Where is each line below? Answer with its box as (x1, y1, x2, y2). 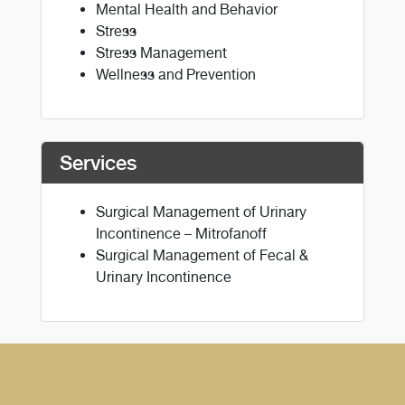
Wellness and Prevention (96, 65, 256, 83)
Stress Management (96, 43, 227, 61)
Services (60, 150, 137, 174)
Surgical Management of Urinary (96, 202, 306, 221)
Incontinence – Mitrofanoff (96, 224, 267, 242)
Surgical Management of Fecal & (96, 246, 308, 264)
